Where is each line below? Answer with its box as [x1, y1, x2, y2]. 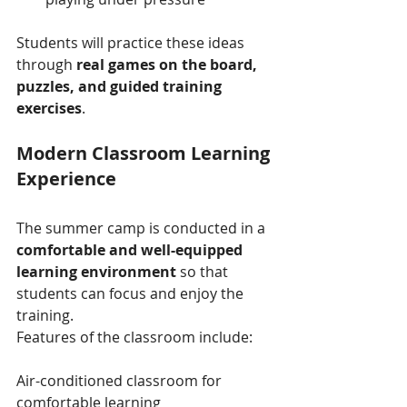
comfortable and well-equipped [16, 239, 246, 260]
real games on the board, [76, 54, 261, 74]
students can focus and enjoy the [16, 283, 247, 303]
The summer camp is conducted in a [16, 217, 269, 238]
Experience [16, 165, 116, 191]
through [16, 54, 76, 74]
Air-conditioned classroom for [16, 370, 225, 391]
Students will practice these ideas [16, 32, 248, 53]
